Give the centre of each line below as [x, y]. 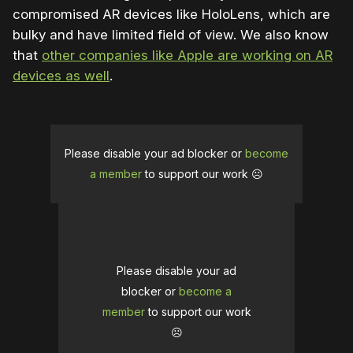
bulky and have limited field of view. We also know [171, 35]
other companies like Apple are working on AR [187, 56]
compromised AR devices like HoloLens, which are [171, 15]
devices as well [61, 76]
